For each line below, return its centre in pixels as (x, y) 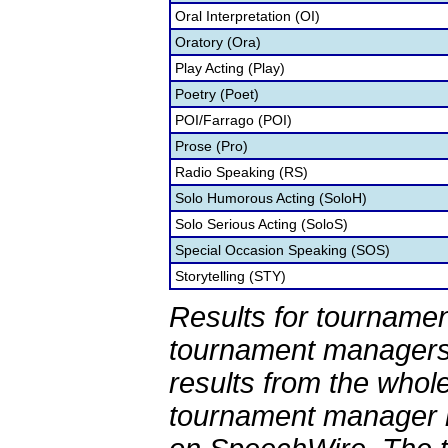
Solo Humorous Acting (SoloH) (271, 198)
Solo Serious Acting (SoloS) (261, 224)
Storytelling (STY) (230, 276)
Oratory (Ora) (218, 42)
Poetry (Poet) (217, 94)
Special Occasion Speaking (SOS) (282, 250)
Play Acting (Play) (230, 68)
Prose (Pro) (211, 146)
